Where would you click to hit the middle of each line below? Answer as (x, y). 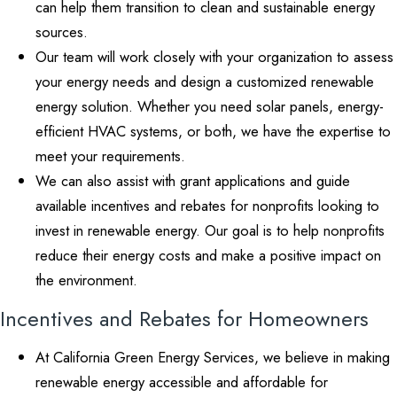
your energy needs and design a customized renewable (205, 82)
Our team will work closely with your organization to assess (214, 57)
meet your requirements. (110, 156)
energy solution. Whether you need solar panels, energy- (210, 106)
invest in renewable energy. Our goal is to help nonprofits (210, 230)
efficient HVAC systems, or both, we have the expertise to (213, 131)
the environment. (86, 280)
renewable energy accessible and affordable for (182, 382)
